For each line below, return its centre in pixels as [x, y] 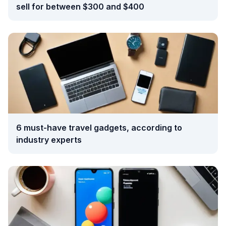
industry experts [49, 140]
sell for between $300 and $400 [80, 7]
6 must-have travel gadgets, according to [99, 128]
